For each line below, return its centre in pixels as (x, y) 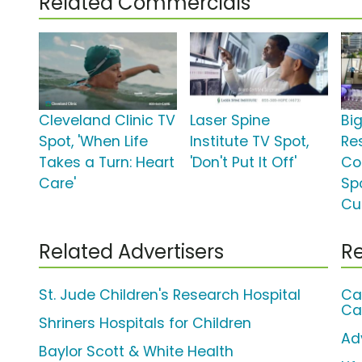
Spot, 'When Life (93, 142)
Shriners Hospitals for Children (145, 324)
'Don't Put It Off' (244, 163)
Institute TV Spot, (250, 142)
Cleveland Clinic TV (107, 121)
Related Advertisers (131, 252)
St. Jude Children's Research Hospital (170, 295)
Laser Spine (230, 121)
